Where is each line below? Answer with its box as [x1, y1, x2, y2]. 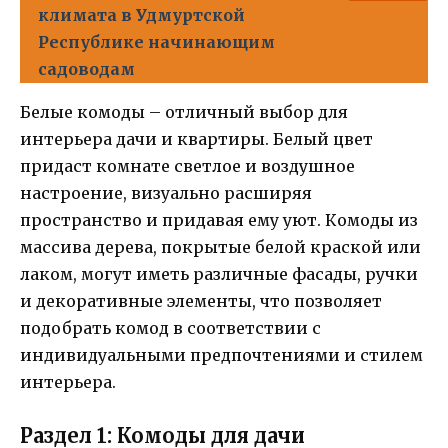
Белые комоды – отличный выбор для [20, 102, 348, 123]
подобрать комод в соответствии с [20, 318, 321, 339]
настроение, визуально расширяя [20, 183, 312, 204]
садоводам [38, 59, 135, 80]
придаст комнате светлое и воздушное [20, 156, 355, 177]
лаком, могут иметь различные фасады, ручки [20, 264, 418, 285]
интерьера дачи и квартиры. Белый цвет [20, 129, 373, 150]
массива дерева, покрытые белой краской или [20, 237, 421, 258]
